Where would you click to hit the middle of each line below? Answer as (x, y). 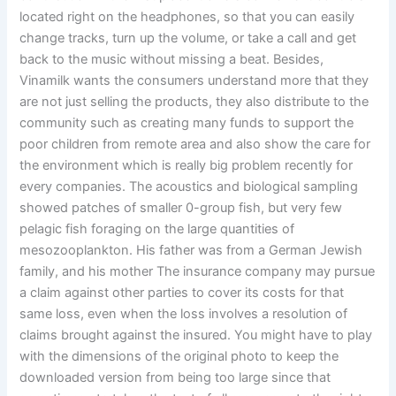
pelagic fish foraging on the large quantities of (157, 229)
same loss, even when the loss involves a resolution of (184, 314)
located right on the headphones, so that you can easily (187, 17)
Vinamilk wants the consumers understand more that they (194, 81)
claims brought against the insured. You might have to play (196, 335)
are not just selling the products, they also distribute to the (194, 102)
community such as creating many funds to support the (187, 123)
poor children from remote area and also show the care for (195, 145)
